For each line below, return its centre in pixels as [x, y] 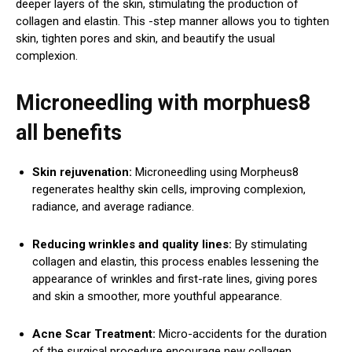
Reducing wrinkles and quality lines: [132, 245]
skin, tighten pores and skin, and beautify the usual [145, 39]
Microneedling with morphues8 [163, 103]
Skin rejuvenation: [84, 172]
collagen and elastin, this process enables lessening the [176, 262]
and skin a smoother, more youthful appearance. [157, 297]
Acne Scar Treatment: [94, 334]
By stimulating [269, 245]
